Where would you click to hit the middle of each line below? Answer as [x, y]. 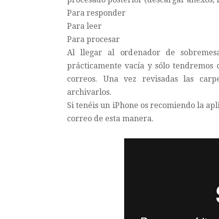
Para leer [84, 26]
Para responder [96, 13]
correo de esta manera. [110, 119]
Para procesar [93, 39]
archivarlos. [89, 92]
